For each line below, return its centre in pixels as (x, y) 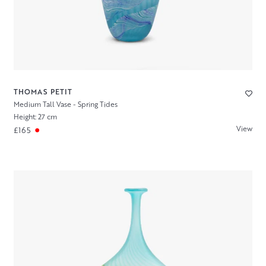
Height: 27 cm (35, 117)
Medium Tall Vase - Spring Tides (65, 104)
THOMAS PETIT (43, 92)
